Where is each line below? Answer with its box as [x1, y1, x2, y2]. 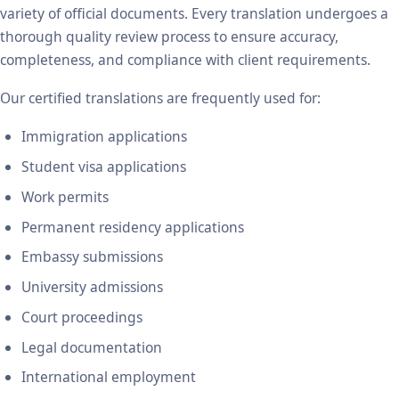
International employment [21, 367, 196, 387]
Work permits [21, 186, 109, 207]
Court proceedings [21, 306, 142, 327]
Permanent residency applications [21, 216, 244, 237]
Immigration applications [21, 126, 187, 147]
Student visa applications [21, 157, 186, 177]
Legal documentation [21, 337, 162, 357]
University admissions [21, 277, 163, 297]
